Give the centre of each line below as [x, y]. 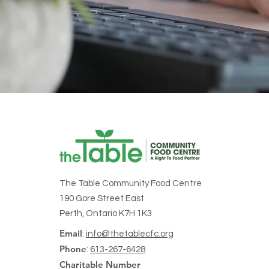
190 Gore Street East [102, 198]
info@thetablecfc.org [130, 234]
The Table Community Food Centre [131, 183]
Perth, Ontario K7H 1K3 [106, 213]
